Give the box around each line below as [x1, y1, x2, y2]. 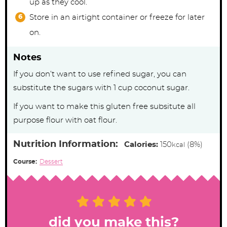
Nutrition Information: [13, 140, 118, 149]
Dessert [40, 159, 63, 165]
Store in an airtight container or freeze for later [29, 14, 205, 22]
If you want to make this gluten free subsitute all [13, 103, 196, 111]
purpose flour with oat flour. [13, 117, 119, 125]
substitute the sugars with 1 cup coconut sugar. [13, 84, 190, 92]
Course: [13, 159, 39, 165]
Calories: [124, 141, 160, 149]
